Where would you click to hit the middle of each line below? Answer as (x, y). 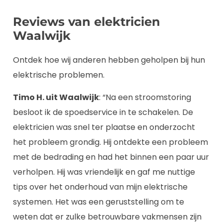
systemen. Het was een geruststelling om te (99, 202)
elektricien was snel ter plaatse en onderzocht (104, 127)
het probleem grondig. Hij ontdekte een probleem (111, 142)
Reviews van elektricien (87, 22)
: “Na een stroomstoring (145, 97)
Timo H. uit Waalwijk (56, 97)
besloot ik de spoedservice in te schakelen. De (103, 112)
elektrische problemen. (59, 75)
